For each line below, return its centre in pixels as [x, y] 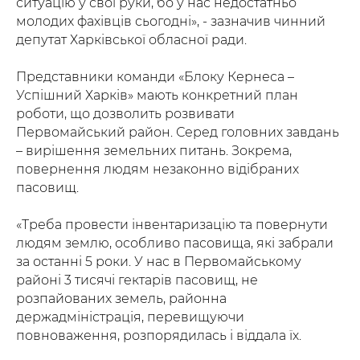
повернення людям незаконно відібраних [157, 170]
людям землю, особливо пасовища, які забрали [175, 243]
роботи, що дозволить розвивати [125, 114]
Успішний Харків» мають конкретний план [157, 96]
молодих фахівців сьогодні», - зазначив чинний [171, 22]
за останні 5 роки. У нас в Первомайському [159, 262]
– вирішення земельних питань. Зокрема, [154, 151]
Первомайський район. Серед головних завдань [178, 133]
